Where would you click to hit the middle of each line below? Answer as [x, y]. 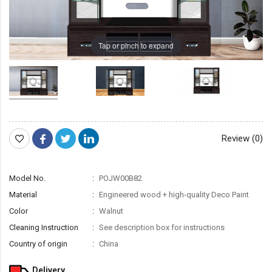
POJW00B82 [120, 178]
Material [23, 194]
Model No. [27, 178]
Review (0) [242, 138]
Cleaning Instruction [44, 227]
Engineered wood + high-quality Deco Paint [173, 194]
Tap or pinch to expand [136, 46]
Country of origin [38, 243]
